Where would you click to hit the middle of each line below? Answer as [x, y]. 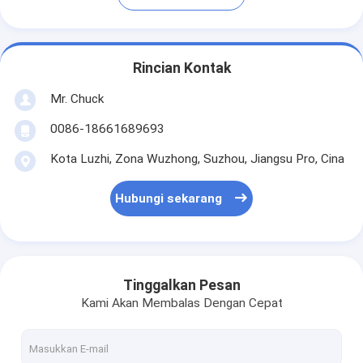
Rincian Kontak [181, 68]
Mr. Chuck [77, 98]
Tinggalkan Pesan [181, 286]
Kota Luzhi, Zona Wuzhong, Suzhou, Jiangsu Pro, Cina [197, 159]
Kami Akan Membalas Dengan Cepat [181, 303]
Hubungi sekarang [169, 198]
